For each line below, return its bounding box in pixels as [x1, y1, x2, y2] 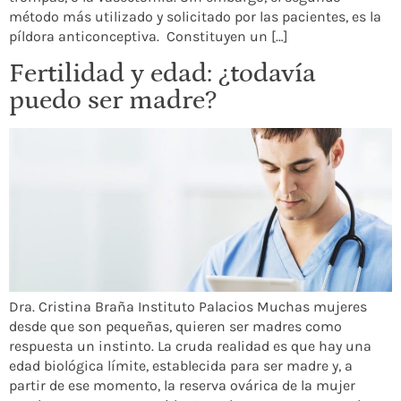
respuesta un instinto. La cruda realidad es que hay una [9, 337, 371, 355]
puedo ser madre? [9, 84, 217, 115]
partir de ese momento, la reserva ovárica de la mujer [9, 377, 355, 395]
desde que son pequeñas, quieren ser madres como [9, 318, 342, 336]
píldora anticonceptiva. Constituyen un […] [9, 28, 288, 46]
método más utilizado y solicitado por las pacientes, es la [9, 8, 381, 26]
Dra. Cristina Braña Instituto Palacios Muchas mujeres [9, 298, 367, 316]
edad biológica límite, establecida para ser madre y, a [9, 357, 353, 375]
